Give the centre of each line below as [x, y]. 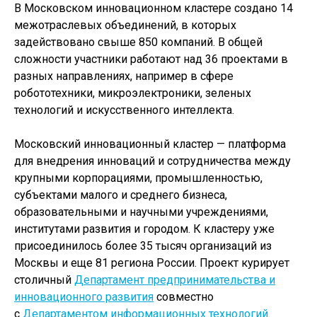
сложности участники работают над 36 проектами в [151, 59]
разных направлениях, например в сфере [124, 76]
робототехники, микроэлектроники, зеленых [133, 93]
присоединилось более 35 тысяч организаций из [143, 246]
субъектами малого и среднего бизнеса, [121, 195]
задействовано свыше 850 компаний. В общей [138, 42]
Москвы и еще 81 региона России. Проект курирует [152, 263]
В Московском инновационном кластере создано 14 [154, 8]
